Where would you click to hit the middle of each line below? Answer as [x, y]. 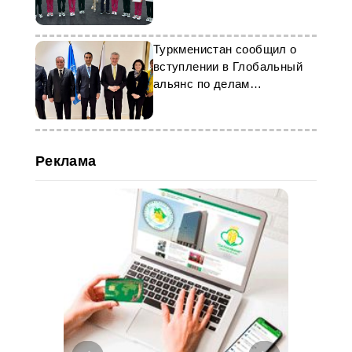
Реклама [66, 161]
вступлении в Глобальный [227, 66]
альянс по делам [201, 84]
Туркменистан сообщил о [225, 49]
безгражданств [195, 101]
